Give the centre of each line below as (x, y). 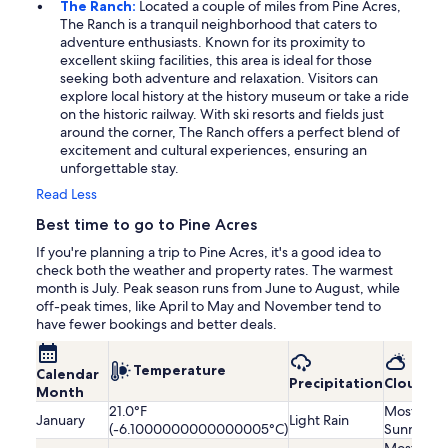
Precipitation (336, 383)
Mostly (405, 411)
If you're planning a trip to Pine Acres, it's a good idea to (208, 252)
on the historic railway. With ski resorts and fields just (222, 114)
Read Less (66, 194)
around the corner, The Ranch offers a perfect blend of (230, 132)
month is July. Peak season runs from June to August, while (218, 288)
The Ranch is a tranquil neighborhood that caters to (218, 24)
